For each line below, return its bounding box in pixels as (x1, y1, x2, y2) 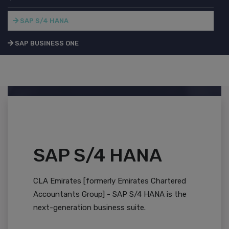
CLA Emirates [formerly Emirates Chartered (33, 176, 186, 186)
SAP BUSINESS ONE (13, 39, 79, 47)
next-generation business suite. (33, 203, 146, 213)
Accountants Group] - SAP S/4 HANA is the (33, 190, 187, 199)
